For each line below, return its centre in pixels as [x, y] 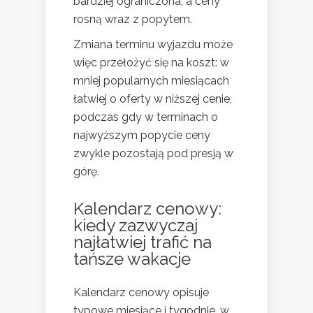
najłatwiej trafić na [143, 242]
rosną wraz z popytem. [133, 20]
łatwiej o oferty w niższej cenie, [153, 99]
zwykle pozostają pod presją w [153, 154]
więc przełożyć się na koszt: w [151, 63]
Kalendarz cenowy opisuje [141, 293]
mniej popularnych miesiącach [151, 81]
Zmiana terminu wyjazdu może [153, 45]
